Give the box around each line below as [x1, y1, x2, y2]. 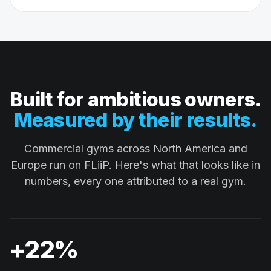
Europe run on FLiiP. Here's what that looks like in [11, 158, 260, 172]
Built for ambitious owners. [10, 88, 261, 112]
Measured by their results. [14, 108, 257, 132]
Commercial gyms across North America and [24, 142, 247, 155]
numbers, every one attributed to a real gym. [25, 175, 246, 188]
